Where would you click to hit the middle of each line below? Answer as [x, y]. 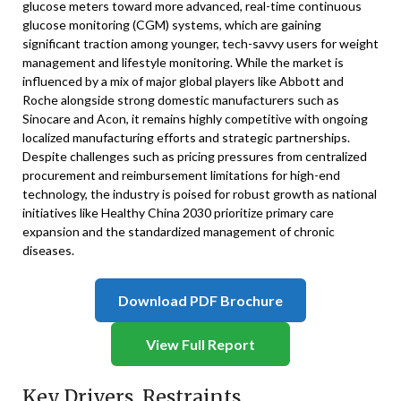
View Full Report [200, 344]
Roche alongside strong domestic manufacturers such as [181, 100]
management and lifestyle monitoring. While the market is [183, 62]
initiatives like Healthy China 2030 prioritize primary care [178, 213]
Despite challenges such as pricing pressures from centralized [195, 156]
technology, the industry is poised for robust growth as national [200, 194]
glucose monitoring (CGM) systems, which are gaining [172, 25]
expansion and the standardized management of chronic [179, 231]
